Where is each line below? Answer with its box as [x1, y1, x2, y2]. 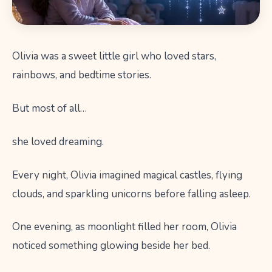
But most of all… [12, 101, 87, 115]
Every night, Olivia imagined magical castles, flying [12, 168, 242, 182]
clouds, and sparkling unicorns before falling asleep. [12, 186, 251, 201]
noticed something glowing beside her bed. [12, 239, 210, 253]
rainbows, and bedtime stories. [12, 68, 151, 83]
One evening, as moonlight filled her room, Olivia [12, 220, 237, 234]
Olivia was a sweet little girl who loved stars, [12, 49, 216, 64]
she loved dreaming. [12, 134, 104, 149]
